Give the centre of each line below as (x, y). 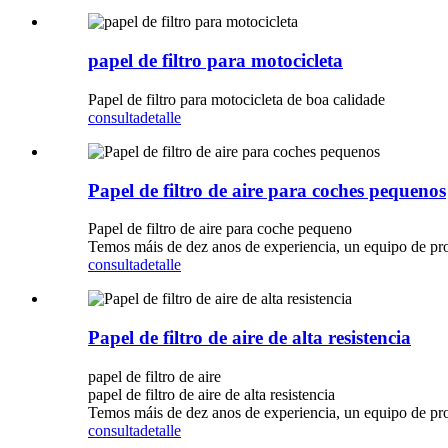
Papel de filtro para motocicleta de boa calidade (236, 99)
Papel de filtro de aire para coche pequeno (220, 229)
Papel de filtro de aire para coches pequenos (267, 190)
